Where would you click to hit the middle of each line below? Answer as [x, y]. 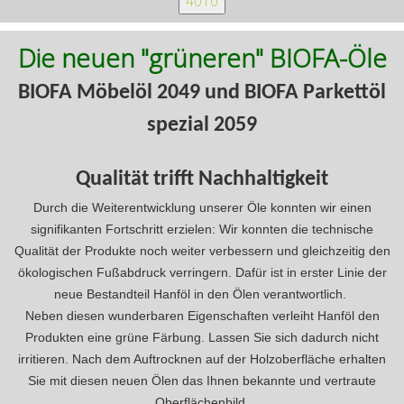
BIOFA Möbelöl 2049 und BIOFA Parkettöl [202, 92]
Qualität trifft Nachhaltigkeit [202, 179]
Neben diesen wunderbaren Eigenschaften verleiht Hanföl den [202, 315]
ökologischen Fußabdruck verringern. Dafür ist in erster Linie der [202, 272]
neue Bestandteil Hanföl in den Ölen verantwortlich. [202, 294]
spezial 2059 [202, 125]
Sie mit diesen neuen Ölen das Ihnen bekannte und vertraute [202, 380]
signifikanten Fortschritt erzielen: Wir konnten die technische [202, 229]
